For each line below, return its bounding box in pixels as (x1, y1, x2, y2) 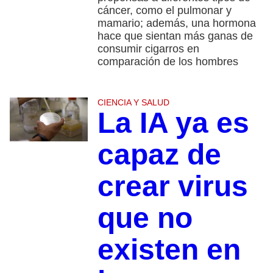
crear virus (97, 170, 248, 203)
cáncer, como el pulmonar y (97, 4, 232, 17)
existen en (97, 233, 241, 266)
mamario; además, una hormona (97, 17, 256, 30)
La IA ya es (97, 107, 249, 140)
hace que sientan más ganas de (97, 30, 253, 43)
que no (97, 202, 193, 235)
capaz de (97, 138, 221, 171)
